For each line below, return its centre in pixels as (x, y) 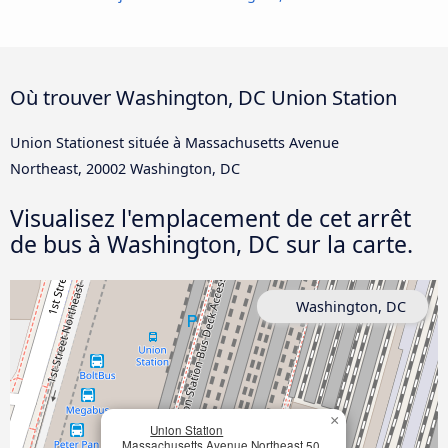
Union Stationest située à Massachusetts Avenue (174, 142)
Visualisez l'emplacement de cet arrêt (210, 217)
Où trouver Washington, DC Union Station (203, 96)
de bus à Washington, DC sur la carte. (211, 243)
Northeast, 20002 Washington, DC (125, 168)
